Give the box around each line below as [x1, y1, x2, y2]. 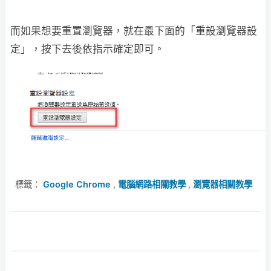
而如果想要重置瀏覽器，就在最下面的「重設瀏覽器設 [10, 24, 257, 37]
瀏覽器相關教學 [193, 179, 252, 190]
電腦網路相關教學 [118, 179, 186, 190]
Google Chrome [43, 179, 111, 190]
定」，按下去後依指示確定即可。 [10, 42, 165, 55]
